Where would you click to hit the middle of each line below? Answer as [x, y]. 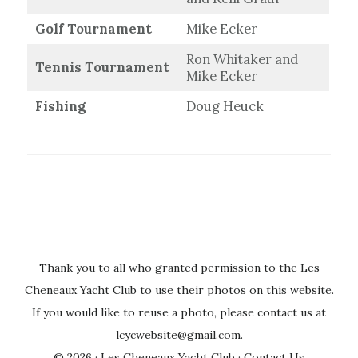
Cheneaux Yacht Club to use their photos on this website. [179, 290]
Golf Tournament [93, 28]
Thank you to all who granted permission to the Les [179, 267]
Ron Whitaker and [242, 59]
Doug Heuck [225, 106]
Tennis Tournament [102, 67]
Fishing [60, 106]
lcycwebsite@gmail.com [178, 334]
